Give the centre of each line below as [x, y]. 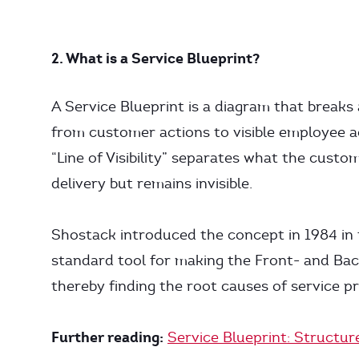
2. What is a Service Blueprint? [155, 58]
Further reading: [107, 337]
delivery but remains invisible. [152, 184]
